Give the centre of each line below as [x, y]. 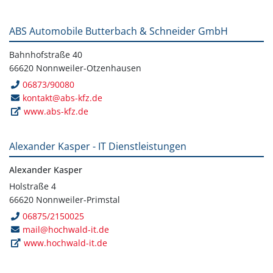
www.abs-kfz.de [56, 111]
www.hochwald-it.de [66, 243]
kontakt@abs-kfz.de [63, 97]
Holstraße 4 [33, 186]
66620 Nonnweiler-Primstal [65, 199]
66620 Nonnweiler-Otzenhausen [75, 68]
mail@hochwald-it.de [66, 229]
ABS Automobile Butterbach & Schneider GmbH [119, 31]
